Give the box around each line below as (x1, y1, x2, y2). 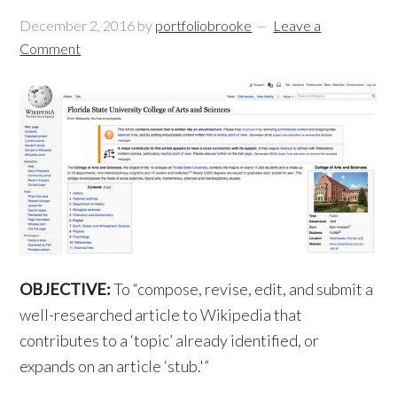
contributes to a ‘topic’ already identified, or (19, 330, 320, 350)
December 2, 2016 (19, 17, 136, 34)
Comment (19, 40, 82, 57)
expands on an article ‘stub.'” (19, 355, 210, 376)
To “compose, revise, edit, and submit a (111, 278, 374, 299)
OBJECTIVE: (19, 278, 112, 299)
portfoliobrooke (155, 17, 253, 34)
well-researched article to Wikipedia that (19, 304, 303, 324)
